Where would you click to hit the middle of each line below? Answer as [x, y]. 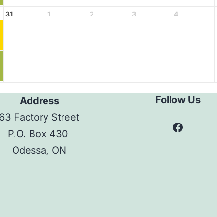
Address [39, 101]
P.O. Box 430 [39, 133]
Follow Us [178, 100]
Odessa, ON [39, 150]
